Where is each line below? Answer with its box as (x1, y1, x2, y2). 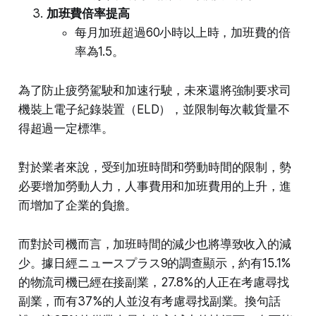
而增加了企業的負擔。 (18, 197, 138, 212)
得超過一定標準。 (18, 121, 114, 135)
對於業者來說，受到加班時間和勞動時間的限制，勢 (18, 159, 291, 174)
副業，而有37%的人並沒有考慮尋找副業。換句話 (18, 293, 281, 308)
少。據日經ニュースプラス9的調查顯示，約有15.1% (18, 255, 292, 270)
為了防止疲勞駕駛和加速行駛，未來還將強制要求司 (18, 83, 291, 97)
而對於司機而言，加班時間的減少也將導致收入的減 (18, 236, 291, 251)
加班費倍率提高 (46, 6, 130, 20)
